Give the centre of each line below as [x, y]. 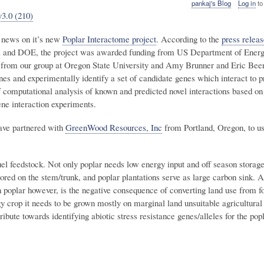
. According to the [189, 39]
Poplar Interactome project [109, 39]
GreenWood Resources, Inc [114, 128]
